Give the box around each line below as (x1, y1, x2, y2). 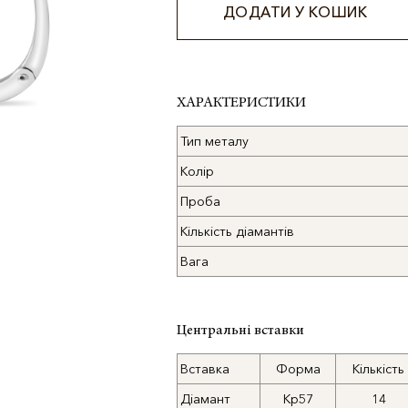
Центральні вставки (177, 323, 304, 338)
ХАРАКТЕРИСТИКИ (177, 96, 306, 110)
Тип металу (180, 133, 249, 149)
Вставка (180, 361, 229, 377)
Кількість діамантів (180, 223, 294, 240)
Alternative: (177, 49, 251, 67)
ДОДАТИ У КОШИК (222, 3, 368, 21)
